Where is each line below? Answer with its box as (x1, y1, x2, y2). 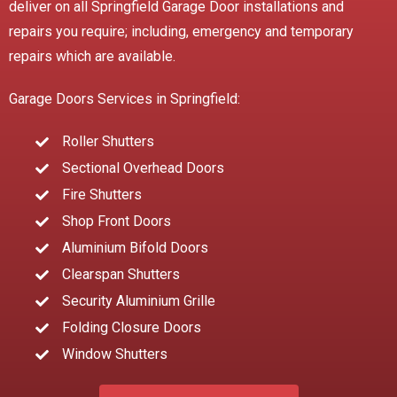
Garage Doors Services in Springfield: (9, 90, 240, 108)
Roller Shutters (61, 133, 154, 151)
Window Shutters (61, 346, 167, 363)
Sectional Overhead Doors (61, 160, 224, 177)
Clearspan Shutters (61, 266, 180, 284)
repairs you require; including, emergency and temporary (9, 23, 354, 41)
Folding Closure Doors (61, 319, 201, 337)
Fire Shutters (61, 186, 142, 204)
